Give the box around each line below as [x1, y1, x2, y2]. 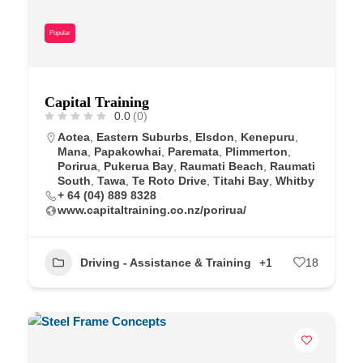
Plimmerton [225, 144, 288, 158]
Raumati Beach [180, 159, 263, 173]
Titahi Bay [213, 173, 269, 187]
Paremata [168, 144, 219, 158]
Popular [49, 28, 70, 36]
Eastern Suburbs [96, 130, 189, 143]
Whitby [275, 173, 314, 187]
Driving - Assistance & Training [80, 255, 251, 269]
